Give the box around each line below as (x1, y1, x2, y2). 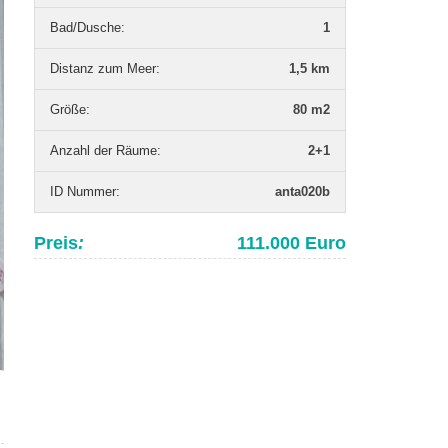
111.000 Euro (237, 233, 346, 253)
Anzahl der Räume (50, 143, 157, 158)
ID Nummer (50, 184, 116, 199)
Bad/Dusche (50, 20, 121, 35)
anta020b (275, 184, 330, 199)
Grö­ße (50, 102, 86, 117)
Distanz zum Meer (50, 61, 156, 76)
